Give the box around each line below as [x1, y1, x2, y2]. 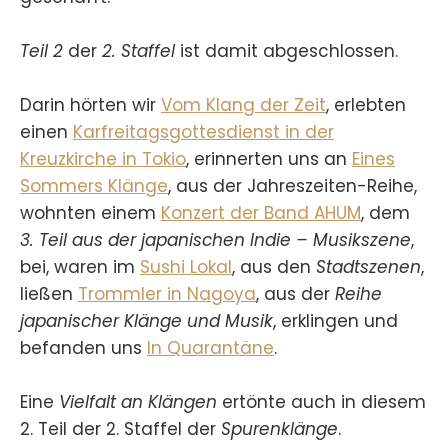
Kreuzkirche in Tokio [20, 146, 186, 171]
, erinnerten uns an [186, 146, 352, 171]
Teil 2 [20, 38, 63, 63]
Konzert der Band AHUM [161, 200, 361, 225]
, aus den [232, 254, 316, 279]
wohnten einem [20, 200, 161, 225]
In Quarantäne [147, 335, 274, 360]
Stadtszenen [316, 254, 421, 279]
